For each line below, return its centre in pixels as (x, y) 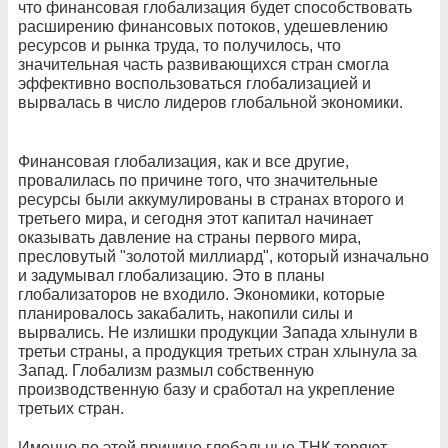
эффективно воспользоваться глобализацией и (194, 83)
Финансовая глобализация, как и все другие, (183, 161)
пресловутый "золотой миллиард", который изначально (223, 256)
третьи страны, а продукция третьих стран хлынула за (217, 351)
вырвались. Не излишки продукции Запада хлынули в (218, 332)
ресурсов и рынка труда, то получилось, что (179, 45)
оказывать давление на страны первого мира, (189, 237)
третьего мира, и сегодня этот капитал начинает (195, 218)
